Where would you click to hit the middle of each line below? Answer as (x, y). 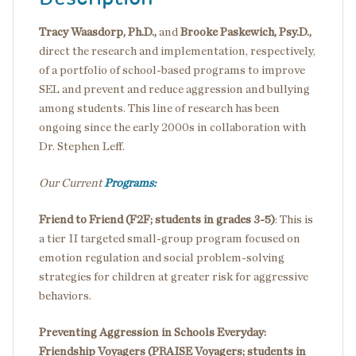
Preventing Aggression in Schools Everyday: (153, 333)
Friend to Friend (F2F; (96, 220)
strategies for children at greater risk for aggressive (174, 277)
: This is (294, 220)
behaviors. (65, 296)
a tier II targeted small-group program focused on (170, 239)
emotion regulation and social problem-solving (162, 258)
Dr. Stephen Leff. (82, 147)
